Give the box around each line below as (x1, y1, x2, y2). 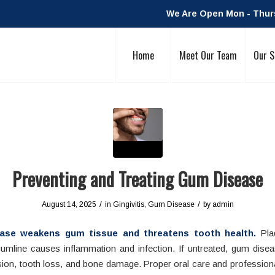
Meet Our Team (179, 48, 237, 63)
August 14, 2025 (41, 200, 96, 209)
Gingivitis (112, 200, 144, 209)
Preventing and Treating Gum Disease (12, 165, 263, 193)
